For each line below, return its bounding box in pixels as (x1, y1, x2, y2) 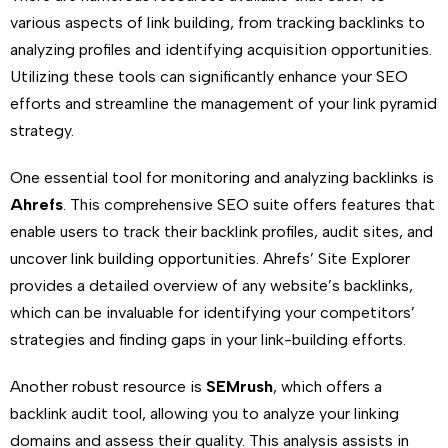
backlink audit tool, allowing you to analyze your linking (10, 404, 399, 423)
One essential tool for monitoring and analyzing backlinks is (10, 168, 434, 187)
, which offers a (273, 377, 382, 396)
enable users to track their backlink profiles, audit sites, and (10, 222, 433, 241)
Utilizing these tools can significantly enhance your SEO (10, 67, 408, 86)
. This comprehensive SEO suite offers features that (63, 195, 435, 214)
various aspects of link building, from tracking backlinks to (10, 13, 425, 32)
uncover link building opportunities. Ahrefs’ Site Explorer (10, 249, 410, 268)
